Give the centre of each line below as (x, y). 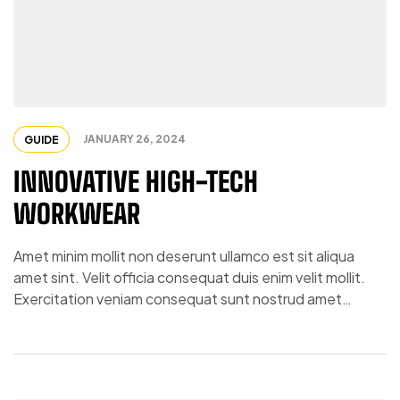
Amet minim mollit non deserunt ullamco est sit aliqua (184, 256)
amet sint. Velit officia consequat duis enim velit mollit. (189, 278)
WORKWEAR (77, 214)
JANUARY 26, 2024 (134, 139)
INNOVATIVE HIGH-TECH (136, 182)
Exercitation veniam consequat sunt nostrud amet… (183, 299)
